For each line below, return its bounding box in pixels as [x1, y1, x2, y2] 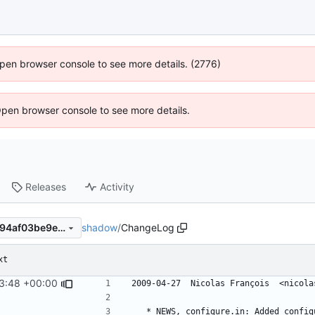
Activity [100, 181, 135, 193]
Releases [25, 181, 67, 193]
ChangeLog [121, 221, 174, 233]
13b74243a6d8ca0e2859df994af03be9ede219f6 [57, 221, 65, 234]
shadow [82, 221, 117, 233]
